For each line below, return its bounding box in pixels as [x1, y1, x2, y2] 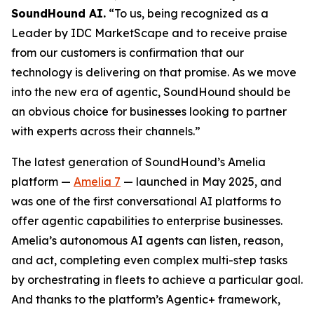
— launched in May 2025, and [121, 175, 282, 189]
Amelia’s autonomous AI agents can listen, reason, [11, 233, 283, 247]
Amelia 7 [74, 175, 121, 189]
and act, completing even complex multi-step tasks [11, 253, 287, 267]
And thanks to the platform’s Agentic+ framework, [11, 292, 280, 306]
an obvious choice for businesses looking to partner [11, 104, 287, 118]
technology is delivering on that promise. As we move [11, 65, 296, 79]
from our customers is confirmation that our [11, 46, 244, 60]
